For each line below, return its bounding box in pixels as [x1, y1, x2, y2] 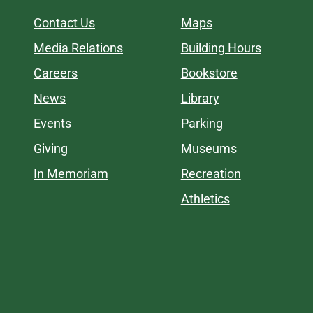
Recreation [180, 166, 241, 181]
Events [34, 116, 71, 131]
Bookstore [180, 66, 238, 80]
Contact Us [34, 15, 95, 30]
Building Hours [180, 41, 261, 55]
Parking [180, 116, 223, 131]
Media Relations [34, 41, 123, 55]
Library [180, 91, 219, 105]
